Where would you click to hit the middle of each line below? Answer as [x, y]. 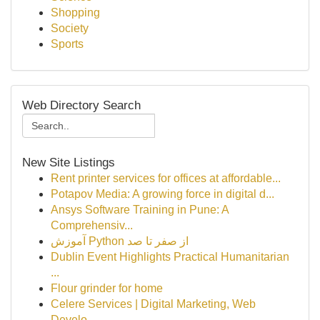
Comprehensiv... [92, 225]
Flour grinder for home [107, 288]
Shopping [75, 12]
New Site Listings [69, 162]
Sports [67, 44]
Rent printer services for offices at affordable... [166, 178]
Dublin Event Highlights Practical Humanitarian [170, 257]
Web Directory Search [81, 105]
